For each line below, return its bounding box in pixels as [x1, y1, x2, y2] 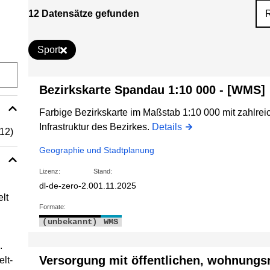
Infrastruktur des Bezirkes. [39, 122, 152, 133]
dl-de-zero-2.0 [39, 181, 94, 191]
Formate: [39, 203, 66, 211]
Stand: [93, 168, 113, 175]
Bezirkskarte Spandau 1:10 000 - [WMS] [39, 83, 266, 97]
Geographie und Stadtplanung [39, 145, 155, 155]
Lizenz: [39, 168, 61, 175]
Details [152, 122, 183, 133]
